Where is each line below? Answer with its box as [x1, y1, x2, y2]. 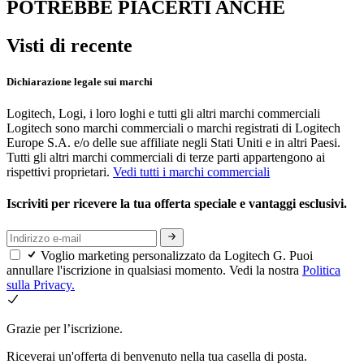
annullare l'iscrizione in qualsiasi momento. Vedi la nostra [6, 262, 302, 277]
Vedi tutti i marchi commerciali [113, 164, 270, 179]
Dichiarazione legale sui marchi [6, 75, 153, 88]
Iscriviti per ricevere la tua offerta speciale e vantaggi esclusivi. [6, 196, 350, 210]
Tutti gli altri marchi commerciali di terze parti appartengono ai [6, 149, 325, 164]
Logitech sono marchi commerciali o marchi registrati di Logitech [6, 120, 340, 135]
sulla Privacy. [6, 277, 75, 292]
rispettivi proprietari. [6, 164, 113, 179]
